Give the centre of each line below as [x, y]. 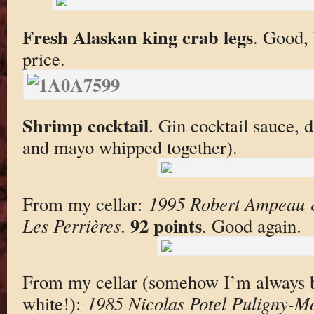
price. [43, 58]
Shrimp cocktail [85, 125]
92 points [166, 225]
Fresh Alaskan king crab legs [137, 36]
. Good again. [251, 225]
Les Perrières [71, 225]
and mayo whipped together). [130, 147]
